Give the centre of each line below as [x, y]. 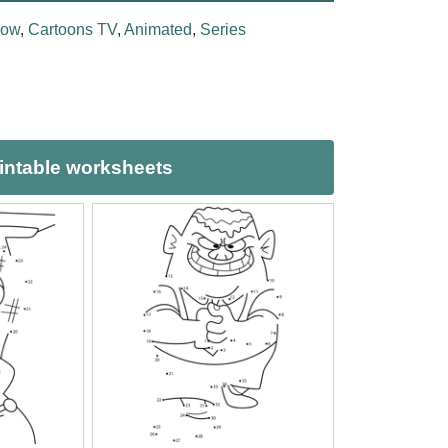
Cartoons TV [72, 29]
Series [222, 29]
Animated [157, 29]
